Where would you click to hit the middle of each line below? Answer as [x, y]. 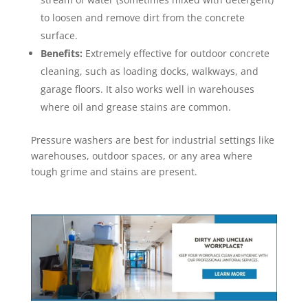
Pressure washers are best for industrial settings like [152, 140]
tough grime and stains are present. [114, 172]
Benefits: [61, 53]
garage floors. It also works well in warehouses [147, 89]
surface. [59, 35]
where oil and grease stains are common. [135, 107]
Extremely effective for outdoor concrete [176, 53]
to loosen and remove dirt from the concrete [142, 18]
